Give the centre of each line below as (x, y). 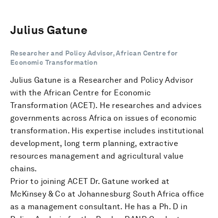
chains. (24, 168)
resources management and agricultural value (97, 156)
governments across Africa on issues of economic (104, 118)
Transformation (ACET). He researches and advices (106, 105)
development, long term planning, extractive (94, 143)
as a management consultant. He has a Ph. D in (99, 206)
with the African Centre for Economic (81, 92)
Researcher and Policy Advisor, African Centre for (94, 53)
